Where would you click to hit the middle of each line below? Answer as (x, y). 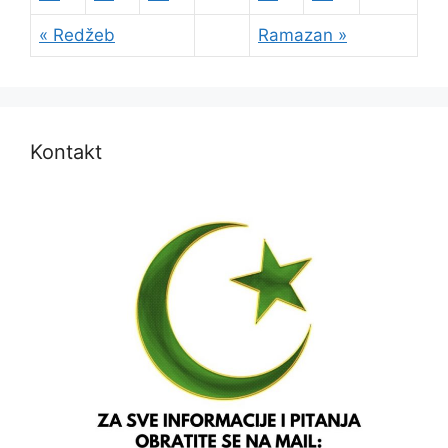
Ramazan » (302, 35)
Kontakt (66, 152)
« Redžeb (77, 35)
